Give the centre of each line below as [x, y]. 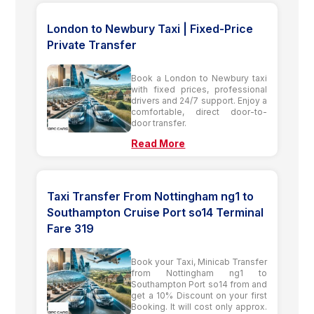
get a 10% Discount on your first [199, 295]
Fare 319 [71, 228]
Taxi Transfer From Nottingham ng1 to [151, 196]
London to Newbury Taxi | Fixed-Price [150, 28]
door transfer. [159, 123]
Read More [158, 143]
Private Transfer [92, 45]
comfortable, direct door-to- [199, 111]
